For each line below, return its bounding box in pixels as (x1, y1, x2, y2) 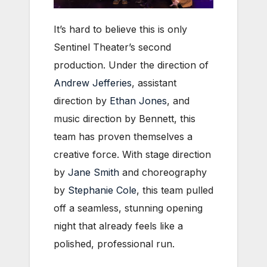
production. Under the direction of (54, 59, 209, 72)
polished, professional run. (54, 238, 175, 250)
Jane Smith (68, 166, 119, 179)
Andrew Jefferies (54, 77, 132, 89)
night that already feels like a (54, 220, 183, 232)
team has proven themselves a (54, 131, 193, 143)
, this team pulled (136, 184, 213, 197)
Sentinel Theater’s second (54, 41, 171, 54)
